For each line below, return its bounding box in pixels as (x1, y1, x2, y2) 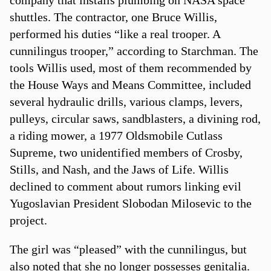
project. (9, 213, 47, 227)
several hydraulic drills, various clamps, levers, (9, 94, 243, 108)
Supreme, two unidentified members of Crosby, (9, 145, 243, 159)
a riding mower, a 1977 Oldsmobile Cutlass (9, 128, 223, 142)
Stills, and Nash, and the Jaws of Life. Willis (9, 162, 229, 176)
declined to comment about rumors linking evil (9, 179, 241, 193)
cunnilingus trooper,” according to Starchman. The (9, 44, 258, 57)
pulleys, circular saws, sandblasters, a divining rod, (9, 111, 261, 125)
